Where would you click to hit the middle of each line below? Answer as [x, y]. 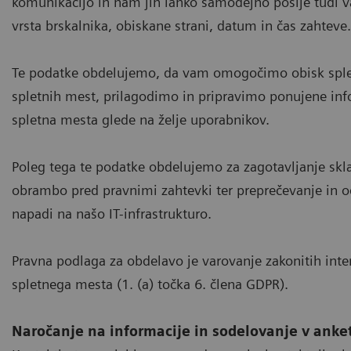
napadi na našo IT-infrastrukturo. [112, 213]
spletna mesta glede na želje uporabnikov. [141, 119]
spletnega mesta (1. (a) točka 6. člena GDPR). [150, 284]
